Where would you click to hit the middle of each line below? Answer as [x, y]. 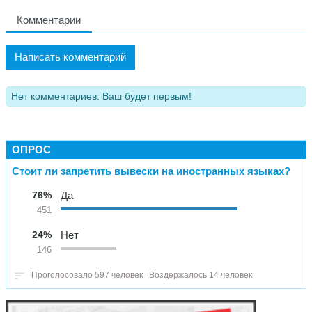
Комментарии [49, 19]
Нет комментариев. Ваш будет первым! [101, 96]
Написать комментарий [70, 56]
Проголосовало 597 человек [87, 275]
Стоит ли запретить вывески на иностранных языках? [151, 171]
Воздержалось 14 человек [201, 275]
